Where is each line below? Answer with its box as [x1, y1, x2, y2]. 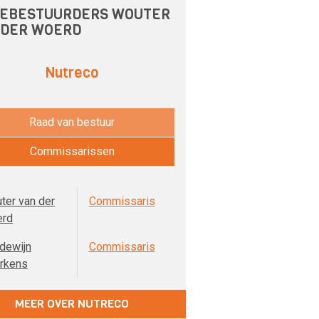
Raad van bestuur [29, 115, 115, 129]
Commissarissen [29, 145, 115, 158]
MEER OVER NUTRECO [15, 296, 129, 311]
